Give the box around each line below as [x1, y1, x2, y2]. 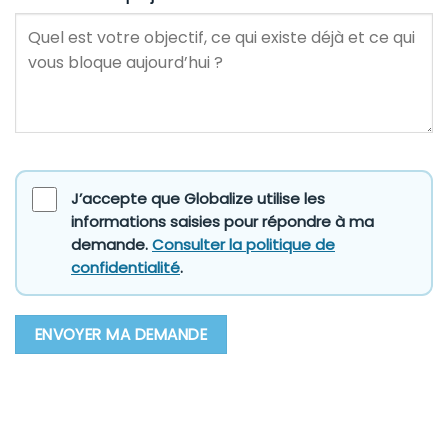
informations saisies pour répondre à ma [71, 211, 374, 233]
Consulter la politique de [152, 234, 335, 256]
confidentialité [71, 257, 180, 279]
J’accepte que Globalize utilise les [71, 188, 325, 210]
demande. [71, 234, 152, 256]
